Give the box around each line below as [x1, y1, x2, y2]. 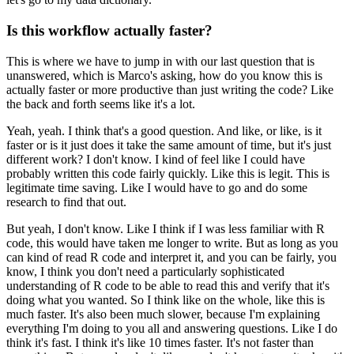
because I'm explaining [206, 307, 320, 321]
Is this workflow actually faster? [6, 21, 213, 39]
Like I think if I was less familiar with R [126, 221, 325, 235]
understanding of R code [6, 278, 129, 292]
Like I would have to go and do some [121, 180, 307, 194]
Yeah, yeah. [6, 123, 65, 137]
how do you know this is [199, 68, 322, 82]
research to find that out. [6, 194, 126, 209]
